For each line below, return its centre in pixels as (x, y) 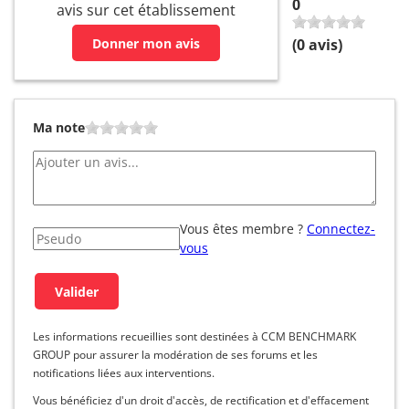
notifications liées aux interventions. (124, 373)
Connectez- (341, 229)
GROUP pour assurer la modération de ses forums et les (175, 355)
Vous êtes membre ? (241, 229)
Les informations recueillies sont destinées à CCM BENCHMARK (194, 337)
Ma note (59, 128)
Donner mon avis (146, 43)
